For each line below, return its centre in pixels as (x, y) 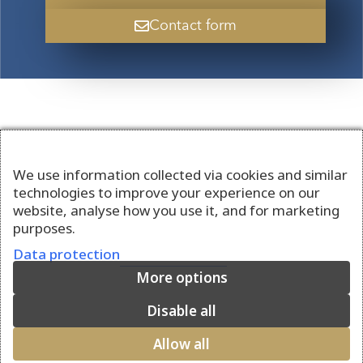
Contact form (193, 26)
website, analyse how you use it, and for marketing (176, 210)
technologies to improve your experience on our (167, 192)
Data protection (66, 254)
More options (181, 278)
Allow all (181, 344)
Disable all (181, 311)
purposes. (44, 228)
